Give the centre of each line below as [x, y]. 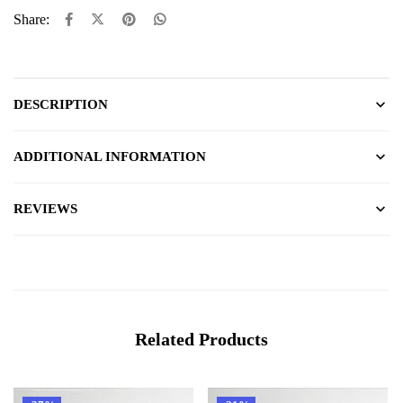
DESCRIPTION [61, 104]
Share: [31, 19]
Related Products [201, 339]
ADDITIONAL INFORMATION [110, 156]
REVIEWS [45, 208]
